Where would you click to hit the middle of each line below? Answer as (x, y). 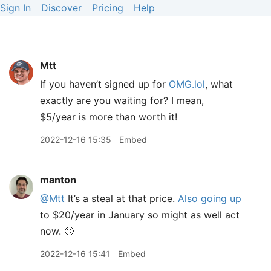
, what (219, 84)
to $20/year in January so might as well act (140, 215)
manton (58, 180)
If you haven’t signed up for (104, 84)
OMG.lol (187, 84)
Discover (61, 8)
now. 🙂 (57, 231)
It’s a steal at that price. (121, 198)
